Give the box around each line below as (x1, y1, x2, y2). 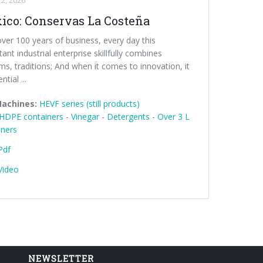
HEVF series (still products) (39, 98, 140, 109)
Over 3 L (157, 111, 190, 122)
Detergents (106, 111, 150, 122)
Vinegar (70, 111, 99, 122)
